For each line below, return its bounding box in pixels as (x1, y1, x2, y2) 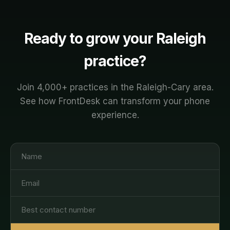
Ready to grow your (24, 30, 156, 47)
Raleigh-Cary (136, 82, 190, 92)
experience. (91, 110, 139, 120)
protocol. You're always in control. (10, 5, 130, 15)
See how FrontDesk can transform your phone (20, 96, 210, 106)
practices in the (67, 82, 137, 92)
